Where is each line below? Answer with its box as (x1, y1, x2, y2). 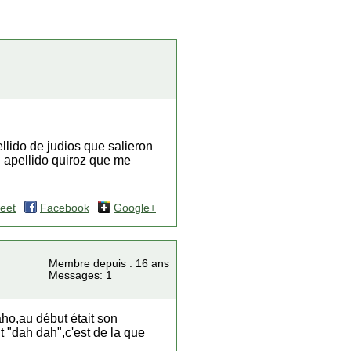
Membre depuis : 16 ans (49, 258, 169, 270)
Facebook (40, 202, 89, 214)
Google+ (114, 202, 156, 214)
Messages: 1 (49, 270, 112, 281)
